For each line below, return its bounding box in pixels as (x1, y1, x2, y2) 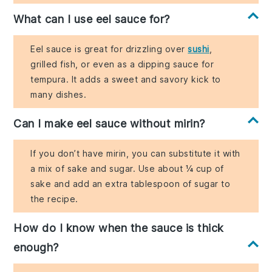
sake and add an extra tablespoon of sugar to (30, 178, 231, 189)
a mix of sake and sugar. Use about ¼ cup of (30, 163, 224, 174)
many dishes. (30, 89, 87, 100)
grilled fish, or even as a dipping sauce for (30, 59, 214, 70)
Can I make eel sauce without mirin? (13, 117, 205, 131)
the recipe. (30, 194, 78, 205)
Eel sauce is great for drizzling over (30, 44, 188, 55)
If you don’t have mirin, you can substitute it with (30, 148, 240, 159)
